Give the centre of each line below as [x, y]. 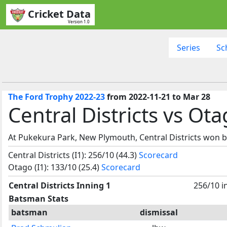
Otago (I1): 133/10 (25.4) [55, 167]
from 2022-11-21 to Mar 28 [158, 97]
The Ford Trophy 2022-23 [56, 97]
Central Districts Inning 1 [60, 185]
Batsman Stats [39, 198]
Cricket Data [59, 14]
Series [188, 47]
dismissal [159, 212]
